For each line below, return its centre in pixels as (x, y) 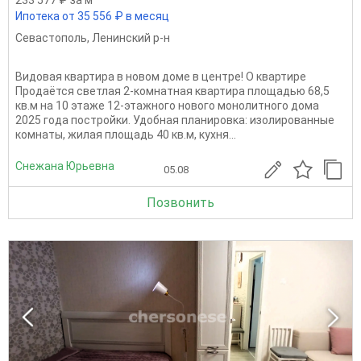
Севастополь (51, 37)
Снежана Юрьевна (65, 166)
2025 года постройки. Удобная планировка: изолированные (175, 120)
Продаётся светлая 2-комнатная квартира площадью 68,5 (172, 91)
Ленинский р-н (131, 37)
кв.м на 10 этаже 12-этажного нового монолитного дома (167, 105)
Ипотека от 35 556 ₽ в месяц (92, 16)
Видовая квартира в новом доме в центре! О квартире (161, 76)
